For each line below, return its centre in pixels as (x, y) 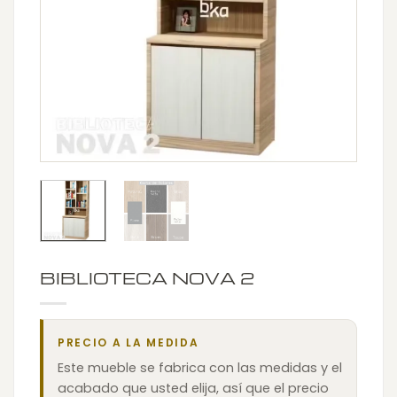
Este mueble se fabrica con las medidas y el (200, 367)
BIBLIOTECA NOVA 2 (147, 277)
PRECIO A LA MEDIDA (128, 342)
